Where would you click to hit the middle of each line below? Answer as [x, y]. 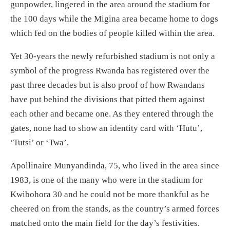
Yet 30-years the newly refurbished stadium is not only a [113, 56]
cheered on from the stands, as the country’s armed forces [115, 209]
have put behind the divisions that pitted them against [108, 99]
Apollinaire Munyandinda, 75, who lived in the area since [115, 166]
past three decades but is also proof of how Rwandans [108, 85]
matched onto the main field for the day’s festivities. [105, 223]
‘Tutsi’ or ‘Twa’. [40, 142]
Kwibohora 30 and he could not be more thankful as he [110, 194]
